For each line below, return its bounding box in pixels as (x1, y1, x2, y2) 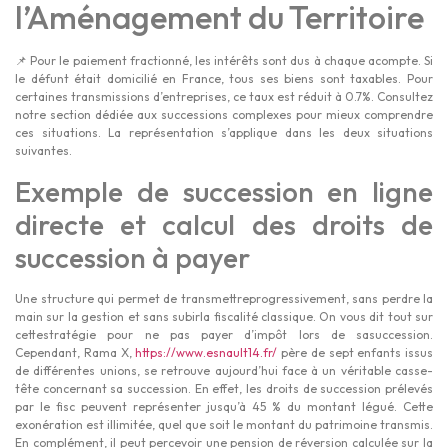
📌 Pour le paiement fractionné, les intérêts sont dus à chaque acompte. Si (15, 53, 433, 69)
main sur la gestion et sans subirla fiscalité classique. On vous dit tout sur (15, 308, 433, 324)
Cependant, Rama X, (15, 344, 136, 360)
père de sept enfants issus (277, 344, 433, 360)
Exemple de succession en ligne (15, 173, 433, 209)
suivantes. (15, 143, 72, 159)
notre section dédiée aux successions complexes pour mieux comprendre (15, 107, 433, 123)
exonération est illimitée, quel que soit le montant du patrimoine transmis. (15, 416, 433, 432)
